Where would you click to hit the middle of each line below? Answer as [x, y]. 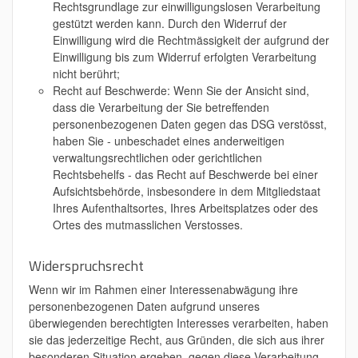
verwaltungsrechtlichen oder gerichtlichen [157, 157]
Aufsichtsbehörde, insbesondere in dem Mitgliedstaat [187, 191]
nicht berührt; [86, 74]
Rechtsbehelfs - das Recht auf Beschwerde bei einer [185, 174]
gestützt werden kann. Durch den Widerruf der [170, 23]
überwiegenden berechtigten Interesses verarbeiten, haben [179, 323]
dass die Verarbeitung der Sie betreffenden [161, 107]
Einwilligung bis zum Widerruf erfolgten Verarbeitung [185, 57]
